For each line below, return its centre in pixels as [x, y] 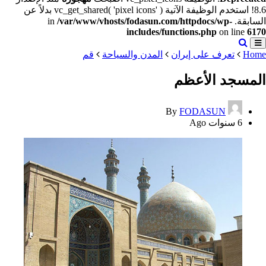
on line [232, 32]
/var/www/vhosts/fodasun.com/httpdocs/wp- [145, 21]
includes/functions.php [172, 32]
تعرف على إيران [203, 54]
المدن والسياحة [132, 54]
